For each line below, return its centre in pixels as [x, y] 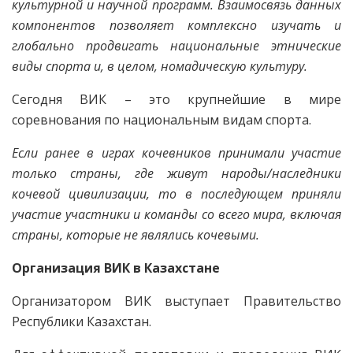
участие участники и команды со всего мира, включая [176, 214]
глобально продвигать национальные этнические [176, 45]
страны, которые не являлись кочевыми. [136, 234]
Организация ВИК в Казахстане [116, 268]
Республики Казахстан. [82, 321]
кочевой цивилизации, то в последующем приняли [176, 193]
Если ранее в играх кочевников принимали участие [176, 152]
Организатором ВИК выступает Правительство [176, 301]
